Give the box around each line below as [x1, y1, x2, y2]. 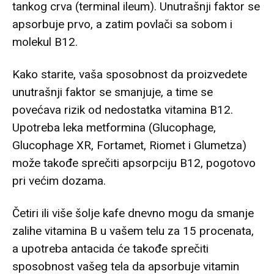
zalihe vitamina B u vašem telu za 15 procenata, [12, 224, 254, 239]
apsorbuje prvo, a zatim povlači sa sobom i [12, 17, 232, 32]
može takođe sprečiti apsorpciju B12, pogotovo [12, 156, 256, 171]
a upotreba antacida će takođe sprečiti [12, 242, 209, 256]
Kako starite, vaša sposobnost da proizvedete [12, 67, 247, 82]
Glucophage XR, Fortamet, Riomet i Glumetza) [12, 138, 246, 153]
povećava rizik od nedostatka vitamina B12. [12, 103, 233, 117]
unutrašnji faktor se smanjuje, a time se [12, 85, 213, 100]
